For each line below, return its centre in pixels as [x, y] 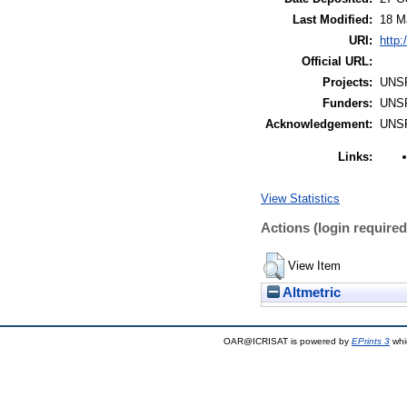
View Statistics [300, 199]
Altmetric [310, 292]
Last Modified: [333, 20]
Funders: [347, 104]
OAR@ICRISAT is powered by [288, 341]
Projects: [347, 83]
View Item [314, 265]
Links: [355, 157]
